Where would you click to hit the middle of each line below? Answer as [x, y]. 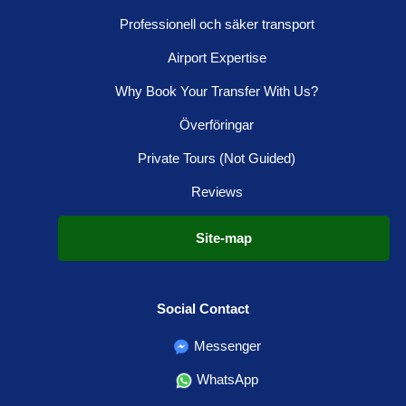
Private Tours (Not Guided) [217, 158]
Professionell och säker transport [217, 24]
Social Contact [203, 309]
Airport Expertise [217, 57]
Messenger [226, 346]
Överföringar [217, 124]
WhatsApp [226, 380]
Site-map [224, 237]
